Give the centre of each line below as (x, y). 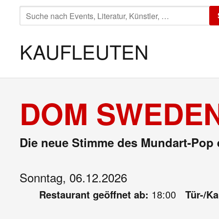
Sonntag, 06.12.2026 (73, 177)
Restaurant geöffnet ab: (95, 194)
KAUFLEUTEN (84, 51)
